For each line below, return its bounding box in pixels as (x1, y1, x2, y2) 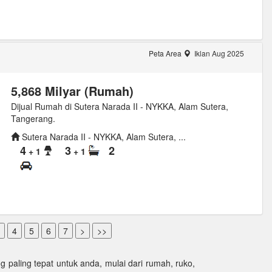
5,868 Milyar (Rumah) (10, 81, 134, 100)
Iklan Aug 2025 (192, 47, 244, 58)
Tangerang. (10, 112, 55, 124)
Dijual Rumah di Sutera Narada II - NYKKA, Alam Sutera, (10, 100, 228, 112)
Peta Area (148, 47, 183, 58)
